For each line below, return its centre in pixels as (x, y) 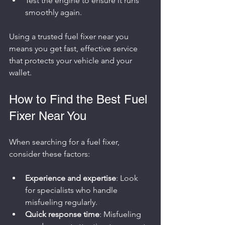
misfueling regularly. (61, 202)
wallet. (20, 73)
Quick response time (62, 214)
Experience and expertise (71, 178)
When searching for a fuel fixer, (65, 142)
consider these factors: (49, 154)
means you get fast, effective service (74, 48)
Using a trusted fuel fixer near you (70, 36)
